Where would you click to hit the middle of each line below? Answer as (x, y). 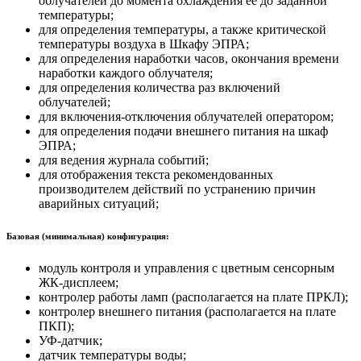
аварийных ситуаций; (99, 203)
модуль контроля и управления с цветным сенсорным (187, 268)
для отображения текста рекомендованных (156, 174)
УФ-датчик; (71, 340)
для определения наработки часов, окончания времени (189, 58)
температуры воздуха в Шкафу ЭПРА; (144, 44)
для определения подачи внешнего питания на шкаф (183, 131)
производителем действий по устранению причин (177, 189)
